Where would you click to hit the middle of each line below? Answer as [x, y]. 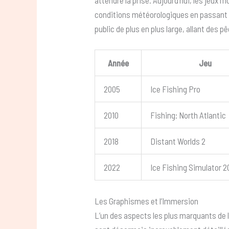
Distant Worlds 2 [178, 141]
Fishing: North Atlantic [188, 115]
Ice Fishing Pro [176, 89]
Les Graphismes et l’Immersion [147, 201]
